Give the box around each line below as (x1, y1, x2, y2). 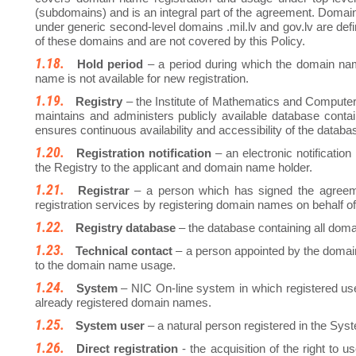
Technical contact (75, 244, 173, 258)
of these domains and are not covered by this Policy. (35, 34, 305, 48)
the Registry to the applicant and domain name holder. (35, 161, 312, 175)
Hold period (76, 57, 144, 72)
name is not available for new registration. (35, 72, 249, 86)
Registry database (75, 221, 176, 235)
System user (75, 319, 145, 333)
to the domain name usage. (35, 258, 176, 273)
